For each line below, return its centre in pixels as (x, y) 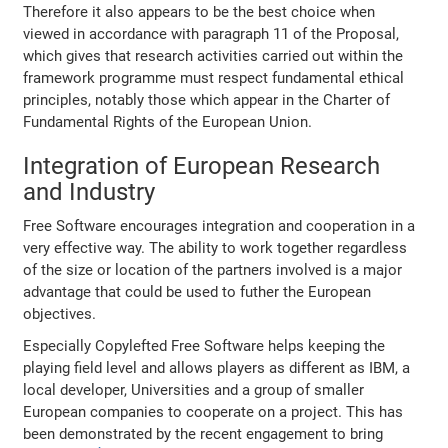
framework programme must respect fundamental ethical (214, 78)
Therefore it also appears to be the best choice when (199, 12)
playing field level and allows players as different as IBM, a (217, 368)
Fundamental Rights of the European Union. (168, 122)
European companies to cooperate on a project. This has (213, 412)
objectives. (60, 314)
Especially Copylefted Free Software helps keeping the (204, 346)
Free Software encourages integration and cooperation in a (219, 226)
